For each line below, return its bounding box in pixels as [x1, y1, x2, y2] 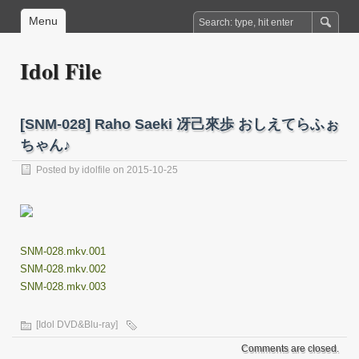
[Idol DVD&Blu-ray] [36, 319, 118, 330]
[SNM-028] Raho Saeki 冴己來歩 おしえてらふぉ [20, 116, 339, 132]
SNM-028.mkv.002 [20, 263, 106, 275]
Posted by [36, 164, 82, 175]
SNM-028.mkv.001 [20, 245, 106, 257]
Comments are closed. [241, 343, 339, 354]
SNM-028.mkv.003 [20, 280, 106, 292]
